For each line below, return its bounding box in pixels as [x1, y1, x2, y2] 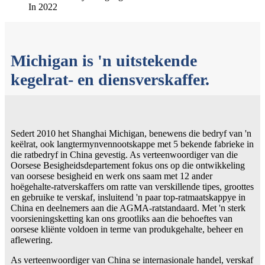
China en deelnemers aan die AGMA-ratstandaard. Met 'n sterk [11, 202, 245, 213]
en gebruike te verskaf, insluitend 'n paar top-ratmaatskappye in [11, 192, 245, 202]
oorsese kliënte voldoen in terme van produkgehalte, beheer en [11, 224, 243, 234]
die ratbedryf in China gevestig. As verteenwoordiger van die [11, 149, 238, 160]
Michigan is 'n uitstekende [11, 51, 197, 70]
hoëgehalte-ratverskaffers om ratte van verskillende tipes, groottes [11, 181, 254, 192]
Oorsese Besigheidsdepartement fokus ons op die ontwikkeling [11, 160, 245, 170]
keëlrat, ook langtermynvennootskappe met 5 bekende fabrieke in [11, 138, 254, 149]
